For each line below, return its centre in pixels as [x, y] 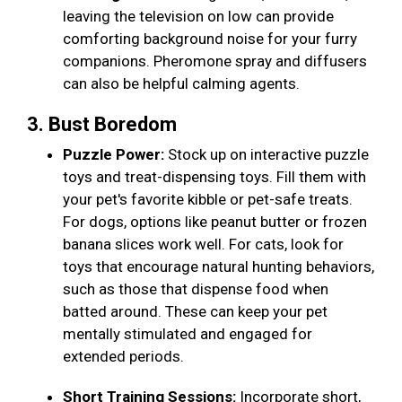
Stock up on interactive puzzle [267, 155]
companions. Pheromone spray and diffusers [215, 61]
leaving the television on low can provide [198, 17]
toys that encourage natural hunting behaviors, [218, 267]
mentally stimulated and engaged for [188, 334]
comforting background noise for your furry [210, 39]
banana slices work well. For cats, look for [203, 245]
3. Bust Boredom [104, 125]
